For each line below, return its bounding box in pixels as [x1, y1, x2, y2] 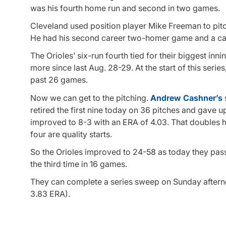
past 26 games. [30, 75, 88, 85]
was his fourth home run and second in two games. [30, 3, 220, 14]
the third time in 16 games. [30, 158, 127, 169]
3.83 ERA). [30, 189, 70, 199]
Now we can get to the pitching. [30, 92, 150, 103]
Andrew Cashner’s [150, 92, 222, 103]
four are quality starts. [30, 129, 112, 139]
